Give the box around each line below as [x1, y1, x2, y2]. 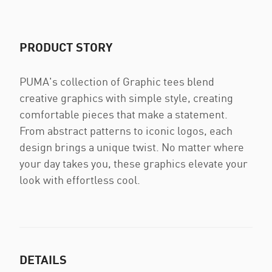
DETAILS [19, 252, 67, 267]
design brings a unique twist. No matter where [19, 140, 244, 154]
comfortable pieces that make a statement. [19, 107, 228, 121]
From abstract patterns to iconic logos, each [19, 124, 233, 137]
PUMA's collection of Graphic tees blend [19, 75, 214, 88]
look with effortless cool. [19, 173, 140, 186]
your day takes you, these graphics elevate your [19, 157, 248, 170]
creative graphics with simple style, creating [19, 91, 233, 104]
